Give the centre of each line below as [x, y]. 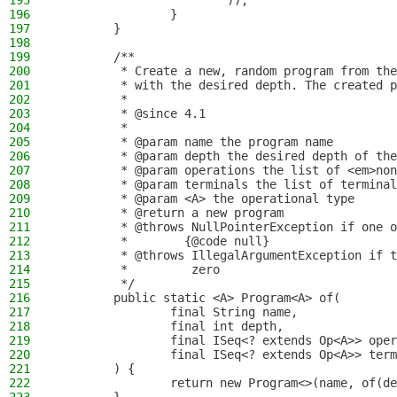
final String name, [177, 312]
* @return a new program [170, 213]
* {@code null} [163, 241]
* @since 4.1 [131, 113]
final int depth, [170, 326]
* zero [138, 269]
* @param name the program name [195, 142]
